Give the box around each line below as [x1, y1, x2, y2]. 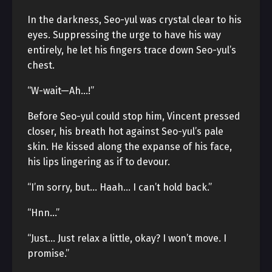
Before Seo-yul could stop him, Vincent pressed [27, 110, 240, 122]
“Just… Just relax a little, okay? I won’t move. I [27, 233, 226, 244]
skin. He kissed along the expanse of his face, [27, 141, 232, 152]
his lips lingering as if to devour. [27, 156, 170, 168]
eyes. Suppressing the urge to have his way [27, 29, 221, 41]
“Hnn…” [27, 207, 59, 219]
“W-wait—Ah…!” [27, 85, 94, 97]
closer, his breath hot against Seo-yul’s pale [27, 126, 223, 137]
